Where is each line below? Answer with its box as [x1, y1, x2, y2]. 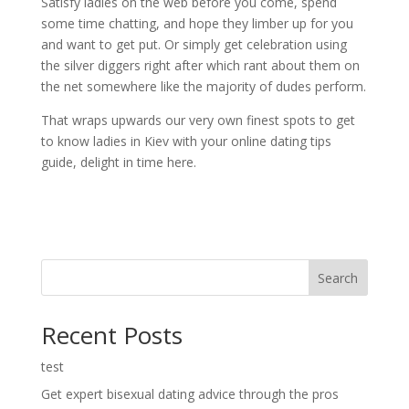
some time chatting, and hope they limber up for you [40, 15, 353, 32]
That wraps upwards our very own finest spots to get [40, 111, 355, 129]
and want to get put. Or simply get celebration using [40, 36, 347, 53]
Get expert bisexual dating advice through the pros [40, 385, 339, 403]
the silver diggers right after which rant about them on [40, 57, 360, 74]
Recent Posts [40, 319, 183, 351]
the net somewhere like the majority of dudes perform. [40, 78, 366, 95]
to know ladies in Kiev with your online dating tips [40, 132, 331, 150]
